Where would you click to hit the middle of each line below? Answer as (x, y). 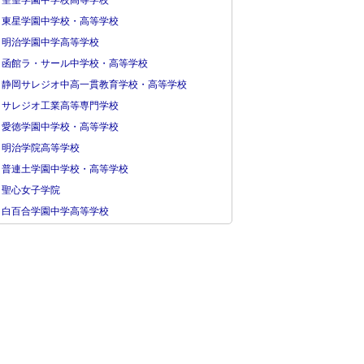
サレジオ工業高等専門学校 (60, 106)
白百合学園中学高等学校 (55, 211)
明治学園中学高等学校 (50, 42)
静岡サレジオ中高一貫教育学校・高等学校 (94, 84)
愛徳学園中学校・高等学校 (60, 127)
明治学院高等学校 (41, 148)
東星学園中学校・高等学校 (60, 21)
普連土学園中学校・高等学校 (65, 169)
